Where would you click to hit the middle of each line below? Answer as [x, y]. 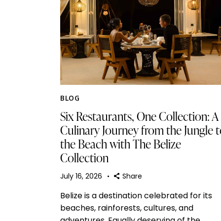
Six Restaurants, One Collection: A [139, 116]
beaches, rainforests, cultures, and [127, 208]
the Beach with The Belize [121, 144]
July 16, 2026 [81, 176]
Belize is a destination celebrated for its [136, 195]
